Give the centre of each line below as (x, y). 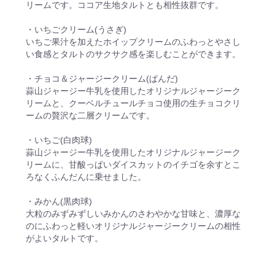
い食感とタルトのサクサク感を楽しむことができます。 (134, 54)
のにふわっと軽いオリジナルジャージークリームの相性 (134, 226)
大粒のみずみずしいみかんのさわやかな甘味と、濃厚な (134, 213)
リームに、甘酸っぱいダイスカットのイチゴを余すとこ (134, 164)
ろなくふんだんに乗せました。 (86, 176)
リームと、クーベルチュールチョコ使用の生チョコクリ (134, 103)
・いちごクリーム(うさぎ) (76, 29)
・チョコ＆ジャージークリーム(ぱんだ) (102, 78)
